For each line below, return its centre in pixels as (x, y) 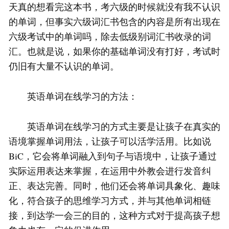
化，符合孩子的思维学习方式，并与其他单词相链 (110, 201)
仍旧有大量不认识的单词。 (64, 66)
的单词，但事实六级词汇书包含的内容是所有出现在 (114, 22)
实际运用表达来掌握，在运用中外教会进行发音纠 (110, 171)
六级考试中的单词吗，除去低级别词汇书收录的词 (110, 37)
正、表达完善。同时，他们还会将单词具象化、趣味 (114, 186)
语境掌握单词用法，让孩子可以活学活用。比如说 (110, 141)
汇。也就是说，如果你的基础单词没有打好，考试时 (114, 51)
